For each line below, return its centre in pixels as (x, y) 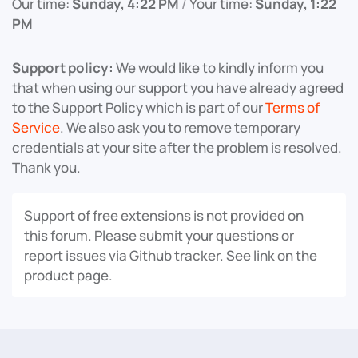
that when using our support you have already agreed (178, 88)
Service (36, 128)
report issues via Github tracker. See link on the (171, 256)
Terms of (292, 108)
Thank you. (46, 168)
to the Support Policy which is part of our (139, 108)
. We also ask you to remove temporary (180, 128)
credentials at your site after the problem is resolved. (177, 148)
